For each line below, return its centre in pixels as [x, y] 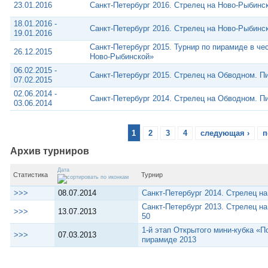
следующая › [225, 133]
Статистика [30, 175]
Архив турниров [49, 151]
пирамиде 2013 [169, 240]
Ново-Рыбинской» [122, 56]
